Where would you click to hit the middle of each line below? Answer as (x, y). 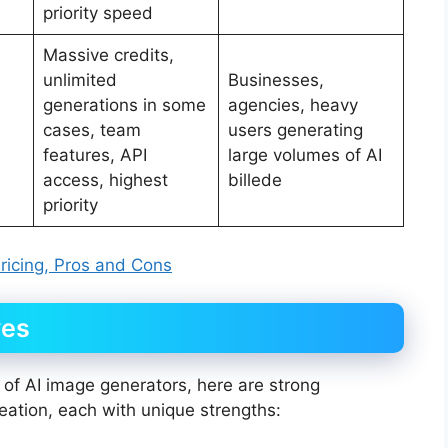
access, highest (105, 180)
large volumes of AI (304, 155)
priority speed (97, 13)
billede (254, 180)
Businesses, (275, 80)
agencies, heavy (292, 105)
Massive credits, (108, 55)
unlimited (79, 80)
